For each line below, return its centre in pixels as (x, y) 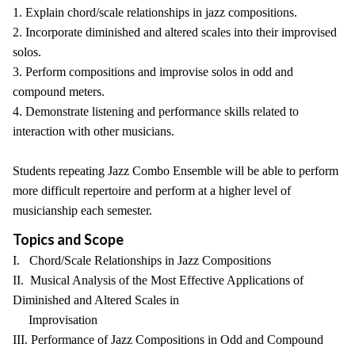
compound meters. (59, 92)
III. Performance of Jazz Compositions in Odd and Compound (168, 340)
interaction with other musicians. (94, 131)
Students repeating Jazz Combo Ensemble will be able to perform (176, 171)
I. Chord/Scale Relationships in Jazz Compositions (142, 260)
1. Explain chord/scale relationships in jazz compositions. (155, 12)
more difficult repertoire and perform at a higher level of (152, 191)
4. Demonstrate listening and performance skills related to (156, 111)
